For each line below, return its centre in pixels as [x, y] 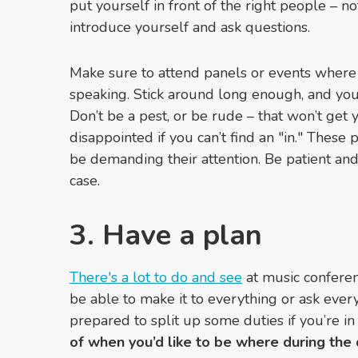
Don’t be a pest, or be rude [158, 116]
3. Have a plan [166, 236]
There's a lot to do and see [156, 278]
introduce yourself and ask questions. [190, 28]
